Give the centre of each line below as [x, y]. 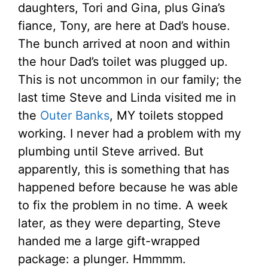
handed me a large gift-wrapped [109, 241]
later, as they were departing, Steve [119, 223]
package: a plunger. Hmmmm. [102, 259]
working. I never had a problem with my [130, 134]
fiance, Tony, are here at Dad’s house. [124, 26]
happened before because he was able [128, 188]
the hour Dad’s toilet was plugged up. [123, 62]
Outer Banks [75, 116]
